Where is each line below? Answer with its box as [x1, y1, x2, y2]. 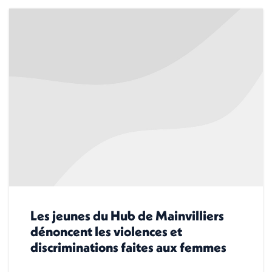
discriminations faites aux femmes [30, 238, 226, 256]
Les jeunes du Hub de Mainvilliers [30, 206, 224, 224]
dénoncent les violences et [30, 222, 182, 240]
